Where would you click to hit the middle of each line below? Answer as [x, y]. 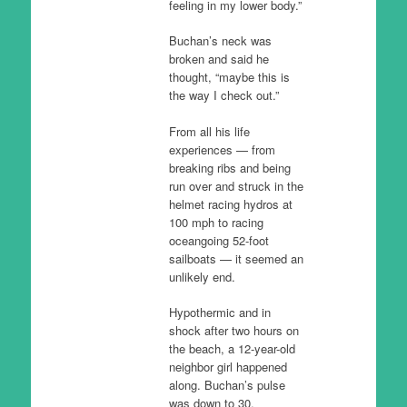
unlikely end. [202, 276]
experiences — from [222, 149]
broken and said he [218, 59]
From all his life [209, 131]
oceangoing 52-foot [218, 240]
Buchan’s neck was [220, 40]
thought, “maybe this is [229, 77]
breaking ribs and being [229, 167]
